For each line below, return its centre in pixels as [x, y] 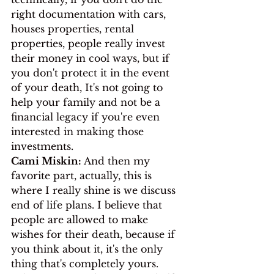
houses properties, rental [74, 28]
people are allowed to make [81, 219]
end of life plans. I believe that [88, 205]
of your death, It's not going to [88, 87]
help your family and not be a [87, 102]
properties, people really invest [90, 43]
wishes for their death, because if [94, 234]
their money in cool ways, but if [92, 58]
